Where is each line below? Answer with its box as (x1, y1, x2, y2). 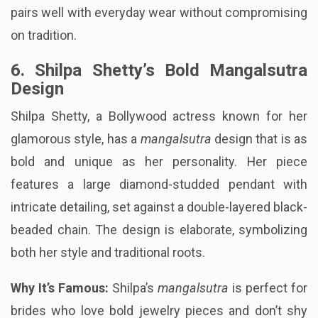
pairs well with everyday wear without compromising (11, 5, 307, 21)
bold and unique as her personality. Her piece (11, 154, 307, 170)
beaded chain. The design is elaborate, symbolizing (11, 222, 307, 238)
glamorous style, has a (11, 131, 141, 147)
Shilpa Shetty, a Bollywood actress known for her (11, 109, 307, 124)
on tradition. (11, 28, 77, 43)
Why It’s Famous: (11, 280, 109, 296)
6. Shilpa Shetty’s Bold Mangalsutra (11, 60, 307, 81)
